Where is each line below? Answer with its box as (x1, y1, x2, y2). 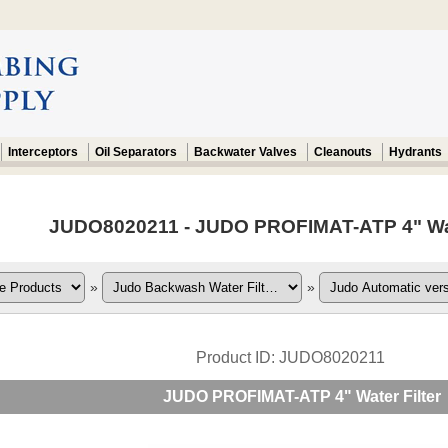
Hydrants (388, 146, 442, 158)
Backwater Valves (193, 146, 297, 158)
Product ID (196, 349, 272, 366)
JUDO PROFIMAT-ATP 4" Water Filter (163, 388, 442, 405)
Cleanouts (313, 146, 372, 158)
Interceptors (7, 146, 78, 158)
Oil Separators (94, 146, 177, 158)
